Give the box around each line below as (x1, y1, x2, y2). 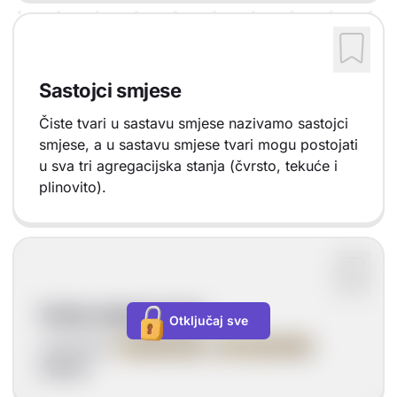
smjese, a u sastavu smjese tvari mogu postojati (39, 135, 358, 153)
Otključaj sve (169, 313, 249, 329)
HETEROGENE (215, 338, 313, 355)
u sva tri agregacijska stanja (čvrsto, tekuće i (39, 156, 338, 175)
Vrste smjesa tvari (39, 302, 204, 326)
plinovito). (39, 177, 106, 196)
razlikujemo (39, 338, 116, 355)
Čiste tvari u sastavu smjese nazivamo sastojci (39, 113, 348, 132)
